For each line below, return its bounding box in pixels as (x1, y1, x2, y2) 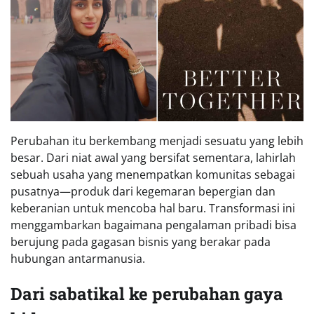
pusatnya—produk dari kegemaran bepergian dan (11, 184, 275, 200)
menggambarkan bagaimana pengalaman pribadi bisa (11, 217, 296, 233)
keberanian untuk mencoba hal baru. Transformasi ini (11, 200, 295, 217)
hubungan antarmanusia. (11, 251, 145, 267)
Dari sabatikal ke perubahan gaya (11, 282, 283, 305)
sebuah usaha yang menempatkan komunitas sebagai (11, 167, 295, 183)
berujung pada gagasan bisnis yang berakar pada (11, 234, 271, 250)
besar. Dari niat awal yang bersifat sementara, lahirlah (11, 150, 296, 166)
